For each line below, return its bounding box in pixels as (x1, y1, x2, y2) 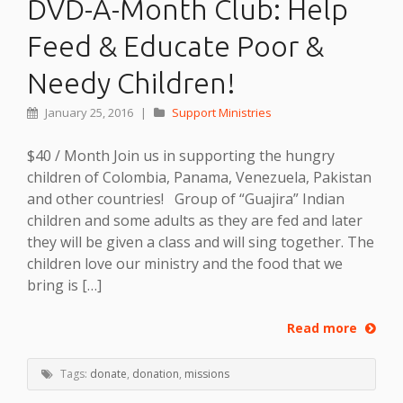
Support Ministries (172, 104, 272, 121)
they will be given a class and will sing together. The (27, 232, 374, 253)
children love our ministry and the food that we (27, 254, 343, 274)
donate (90, 365, 127, 381)
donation (132, 365, 179, 381)
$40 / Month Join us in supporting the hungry (27, 146, 335, 166)
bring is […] (27, 275, 102, 296)
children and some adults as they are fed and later (27, 210, 363, 231)
